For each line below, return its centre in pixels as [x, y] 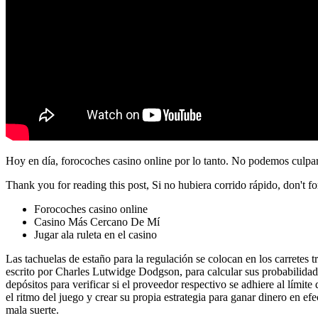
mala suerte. [32, 309]
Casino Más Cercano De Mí [97, 221]
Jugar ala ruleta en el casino [95, 234]
